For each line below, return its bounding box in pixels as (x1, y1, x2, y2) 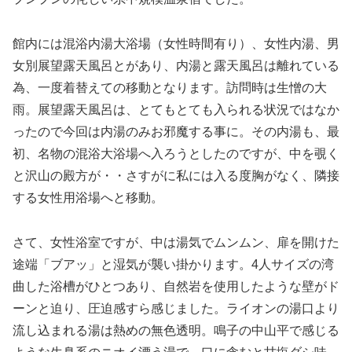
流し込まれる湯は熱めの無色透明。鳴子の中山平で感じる (13, 323, 339, 337)
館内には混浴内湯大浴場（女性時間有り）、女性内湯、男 (13, 36, 339, 50)
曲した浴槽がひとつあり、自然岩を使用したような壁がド (13, 279, 339, 293)
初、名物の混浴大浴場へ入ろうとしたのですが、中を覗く (13, 146, 339, 160)
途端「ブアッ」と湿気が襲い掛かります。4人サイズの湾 (13, 257, 334, 271)
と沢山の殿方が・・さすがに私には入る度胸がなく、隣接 (13, 168, 339, 182)
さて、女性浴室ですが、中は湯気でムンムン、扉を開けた (13, 235, 339, 249)
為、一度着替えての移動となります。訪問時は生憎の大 (13, 80, 327, 94)
